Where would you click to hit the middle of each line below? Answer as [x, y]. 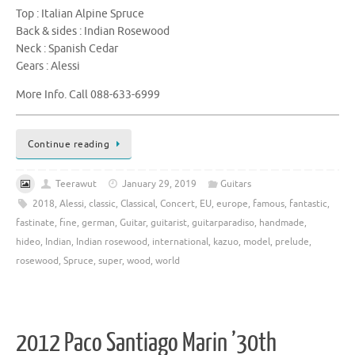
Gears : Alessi [48, 67]
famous [268, 203]
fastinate [35, 222]
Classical [137, 203]
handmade [282, 222]
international [180, 241]
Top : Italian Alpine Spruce [80, 14]
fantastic [308, 203]
